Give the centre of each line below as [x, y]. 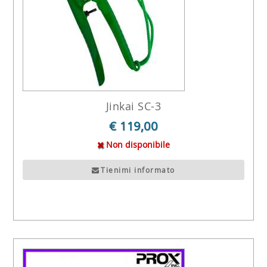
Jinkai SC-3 [133, 106]
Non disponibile [136, 145]
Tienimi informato [138, 170]
